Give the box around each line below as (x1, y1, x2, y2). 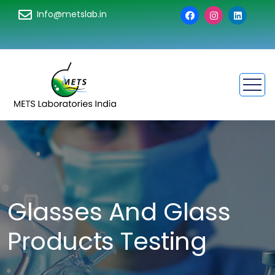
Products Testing (7, 223, 207, 258)
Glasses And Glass (7, 194, 231, 229)
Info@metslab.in (37, 7, 107, 20)
